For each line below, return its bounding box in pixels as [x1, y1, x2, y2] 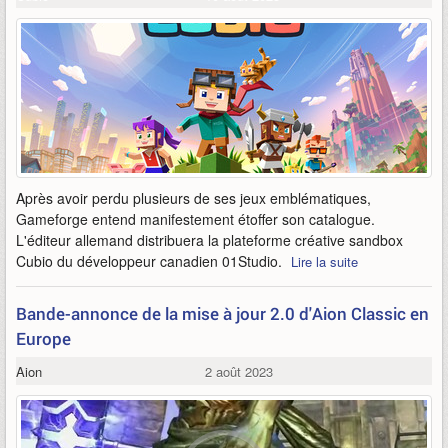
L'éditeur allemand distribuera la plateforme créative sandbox [16, 230, 403, 250]
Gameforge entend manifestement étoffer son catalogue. [16, 209, 375, 229]
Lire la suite [291, 252, 358, 271]
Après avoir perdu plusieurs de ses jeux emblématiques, [16, 188, 371, 208]
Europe [16, 327, 71, 350]
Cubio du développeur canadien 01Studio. [16, 251, 286, 271]
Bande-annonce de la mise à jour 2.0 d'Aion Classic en [16, 302, 429, 325]
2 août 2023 [204, 362, 273, 381]
